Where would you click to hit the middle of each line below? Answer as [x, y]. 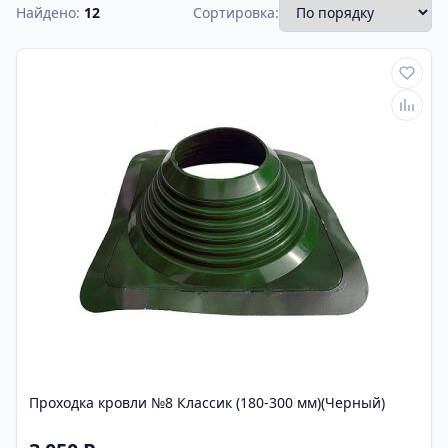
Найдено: [50, 12]
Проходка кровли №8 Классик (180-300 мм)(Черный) [207, 402]
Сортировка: [236, 12]
